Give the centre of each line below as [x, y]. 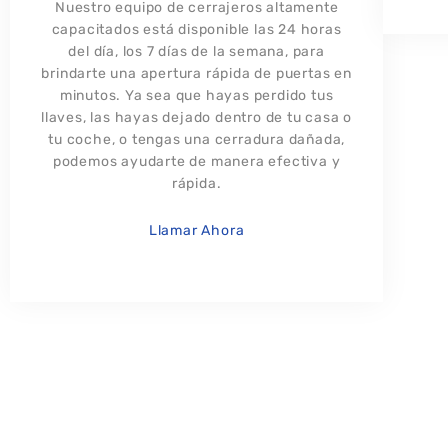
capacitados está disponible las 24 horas [196, 30]
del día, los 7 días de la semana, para [196, 52]
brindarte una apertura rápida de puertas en [196, 74]
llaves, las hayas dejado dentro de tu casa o [197, 118]
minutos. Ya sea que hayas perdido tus [196, 96]
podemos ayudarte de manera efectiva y [196, 162]
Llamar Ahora [196, 231]
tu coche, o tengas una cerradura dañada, [197, 140]
